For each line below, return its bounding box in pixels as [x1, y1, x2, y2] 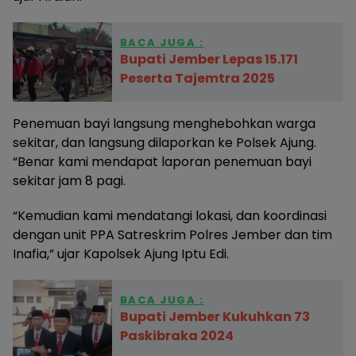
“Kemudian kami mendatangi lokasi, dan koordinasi [13, 207, 327, 226]
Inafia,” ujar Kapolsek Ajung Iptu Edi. [13, 245, 229, 264]
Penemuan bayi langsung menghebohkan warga [13, 114, 315, 133]
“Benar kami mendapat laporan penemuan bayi [13, 153, 311, 172]
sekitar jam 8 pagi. [13, 172, 126, 191]
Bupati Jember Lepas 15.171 [119, 50, 298, 69]
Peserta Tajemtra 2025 [119, 69, 275, 88]
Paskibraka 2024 [119, 327, 234, 346]
